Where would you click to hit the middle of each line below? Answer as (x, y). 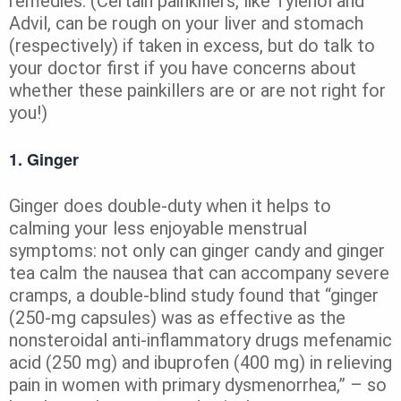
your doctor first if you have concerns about (183, 68)
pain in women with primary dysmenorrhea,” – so (198, 384)
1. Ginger (44, 159)
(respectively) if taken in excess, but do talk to (192, 45)
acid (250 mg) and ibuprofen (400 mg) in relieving (200, 362)
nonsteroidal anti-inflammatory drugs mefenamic (200, 340)
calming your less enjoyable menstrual (158, 228)
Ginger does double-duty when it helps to (170, 205)
